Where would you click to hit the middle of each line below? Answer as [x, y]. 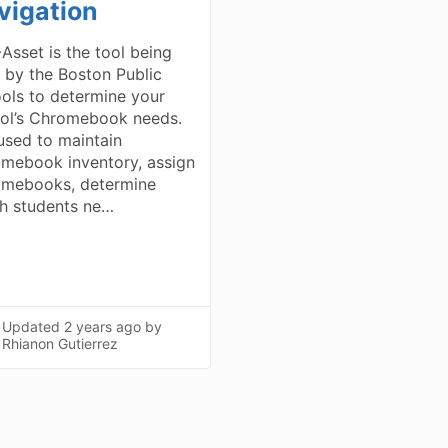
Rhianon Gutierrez [60, 344]
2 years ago [103, 327]
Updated [33, 327]
